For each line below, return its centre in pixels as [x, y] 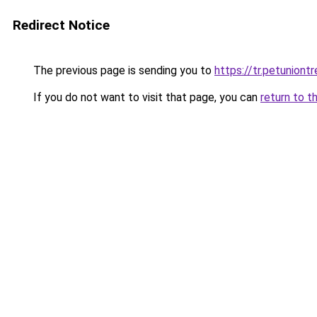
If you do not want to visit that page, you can [145, 97]
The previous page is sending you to [122, 70]
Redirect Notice [61, 25]
